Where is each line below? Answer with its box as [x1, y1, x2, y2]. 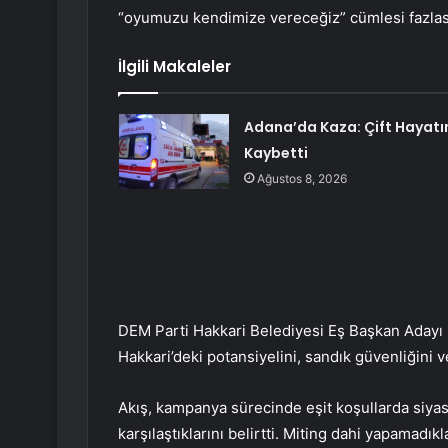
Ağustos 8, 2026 [256, 171, 347, 187]
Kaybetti [243, 143, 308, 164]
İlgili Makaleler [118, 56, 231, 78]
